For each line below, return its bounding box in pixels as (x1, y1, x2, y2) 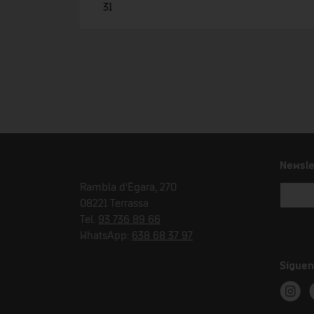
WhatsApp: (80, 229, 132, 241)
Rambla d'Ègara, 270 (80, 181, 177, 193)
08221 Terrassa (80, 197, 149, 209)
